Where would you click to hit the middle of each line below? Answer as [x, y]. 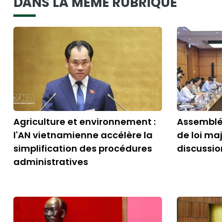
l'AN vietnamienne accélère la [83, 135]
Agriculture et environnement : [84, 122]
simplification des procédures [83, 148]
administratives [51, 162]
